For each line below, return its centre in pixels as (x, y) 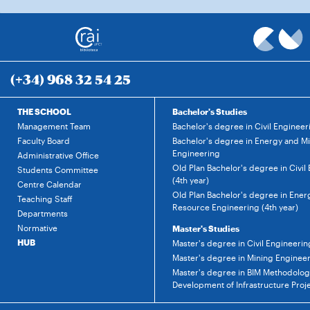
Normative (37, 228)
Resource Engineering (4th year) (235, 207)
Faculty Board (44, 140)
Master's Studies (206, 228)
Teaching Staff (45, 199)
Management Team (54, 126)
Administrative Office (58, 155)
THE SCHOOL (44, 111)
